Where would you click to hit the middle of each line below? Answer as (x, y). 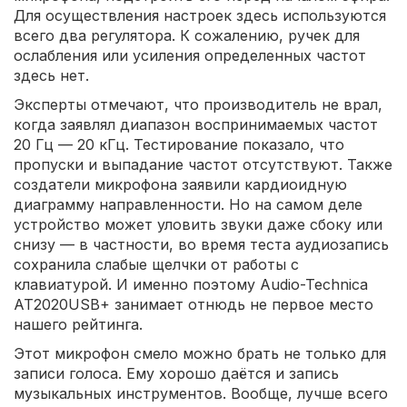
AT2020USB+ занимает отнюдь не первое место (194, 304)
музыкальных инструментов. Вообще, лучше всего (201, 393)
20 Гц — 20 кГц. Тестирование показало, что (179, 144)
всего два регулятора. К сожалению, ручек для (187, 35)
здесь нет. (51, 75)
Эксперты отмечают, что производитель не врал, (198, 104)
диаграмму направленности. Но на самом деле (188, 204)
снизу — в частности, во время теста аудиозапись (201, 244)
